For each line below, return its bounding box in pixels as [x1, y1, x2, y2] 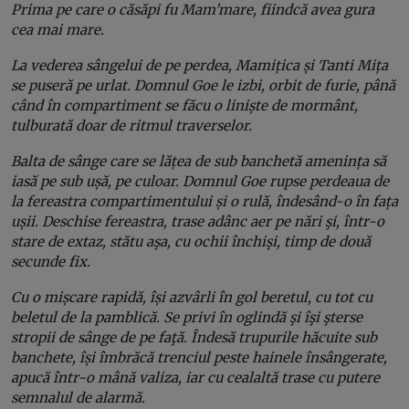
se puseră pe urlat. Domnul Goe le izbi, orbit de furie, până [11, 76, 395, 94]
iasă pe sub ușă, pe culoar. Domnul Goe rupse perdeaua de [11, 172, 389, 190]
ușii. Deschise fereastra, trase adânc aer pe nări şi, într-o [11, 212, 384, 230]
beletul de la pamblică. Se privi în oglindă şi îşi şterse [11, 308, 362, 326]
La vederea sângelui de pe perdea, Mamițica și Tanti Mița [11, 56, 388, 74]
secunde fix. [11, 252, 90, 270]
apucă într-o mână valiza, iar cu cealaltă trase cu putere [11, 368, 380, 386]
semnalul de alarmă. [11, 388, 145, 406]
